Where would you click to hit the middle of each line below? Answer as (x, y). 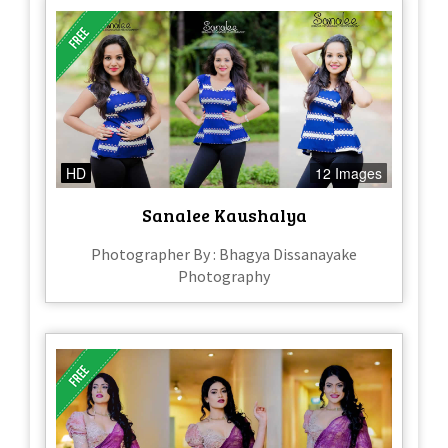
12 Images (348, 172)
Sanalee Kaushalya (224, 214)
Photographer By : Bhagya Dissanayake (224, 253)
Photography (224, 275)
